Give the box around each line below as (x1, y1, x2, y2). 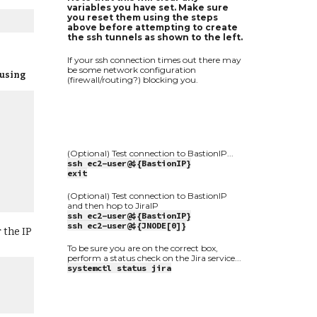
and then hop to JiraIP (67, 200, 158, 211)
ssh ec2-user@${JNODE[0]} (67, 220, 186, 231)
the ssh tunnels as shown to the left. (67, 32, 243, 42)
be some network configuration (67, 64, 196, 75)
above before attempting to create (67, 22, 238, 33)
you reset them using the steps (67, 12, 218, 23)
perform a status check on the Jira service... (67, 253, 241, 263)
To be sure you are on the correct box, (67, 243, 218, 253)
